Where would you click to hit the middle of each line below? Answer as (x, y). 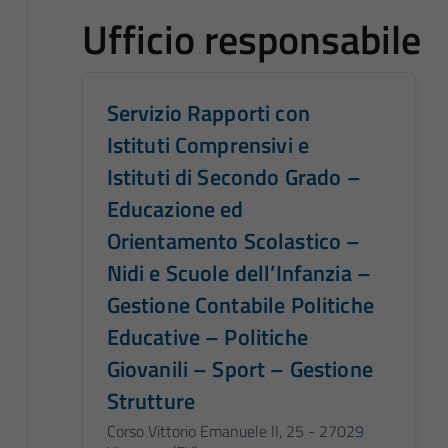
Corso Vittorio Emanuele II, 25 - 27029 (235, 430)
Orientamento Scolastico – (233, 240)
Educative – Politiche (207, 336)
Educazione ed (175, 208)
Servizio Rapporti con (208, 112)
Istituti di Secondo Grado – (233, 176)
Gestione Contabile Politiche (240, 304)
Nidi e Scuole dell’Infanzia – (239, 272)
